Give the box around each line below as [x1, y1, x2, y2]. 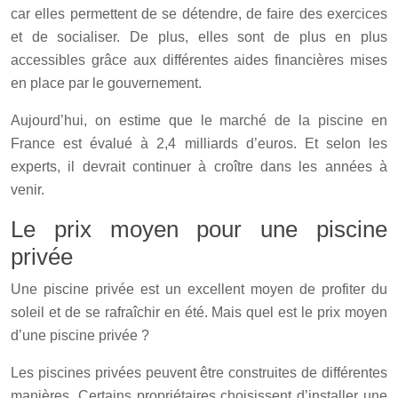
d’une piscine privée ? [11, 327, 149, 343]
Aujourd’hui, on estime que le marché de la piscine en [11, 112, 387, 128]
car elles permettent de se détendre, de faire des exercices [11, 5, 387, 21]
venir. [11, 181, 44, 197]
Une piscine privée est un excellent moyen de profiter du [11, 281, 387, 297]
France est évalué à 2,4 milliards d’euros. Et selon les [11, 135, 387, 151]
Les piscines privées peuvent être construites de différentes [11, 364, 387, 380]
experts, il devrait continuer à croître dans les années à [11, 158, 387, 174]
